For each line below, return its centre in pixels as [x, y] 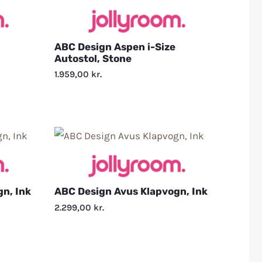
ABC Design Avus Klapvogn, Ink [131, 192]
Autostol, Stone [93, 58]
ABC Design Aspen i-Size [115, 46]
